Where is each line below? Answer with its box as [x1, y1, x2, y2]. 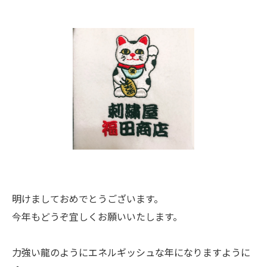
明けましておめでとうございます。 [12, 194, 163, 205]
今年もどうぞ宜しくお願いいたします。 [12, 212, 182, 223]
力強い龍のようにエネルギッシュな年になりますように [12, 247, 250, 259]
